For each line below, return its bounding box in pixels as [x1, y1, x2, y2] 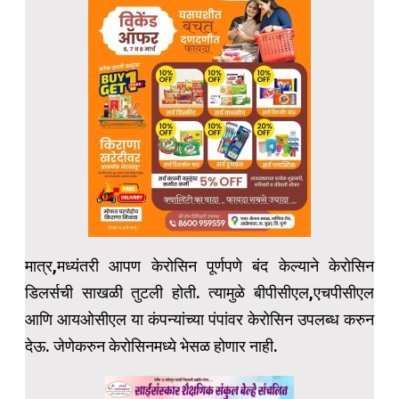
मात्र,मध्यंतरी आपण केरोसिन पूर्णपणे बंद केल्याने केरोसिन [25, 256, 374, 276]
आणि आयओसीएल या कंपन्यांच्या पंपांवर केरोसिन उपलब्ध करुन [25, 310, 374, 330]
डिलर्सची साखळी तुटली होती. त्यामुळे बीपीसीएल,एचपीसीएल [25, 283, 374, 303]
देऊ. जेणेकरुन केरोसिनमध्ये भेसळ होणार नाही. [25, 337, 278, 356]
